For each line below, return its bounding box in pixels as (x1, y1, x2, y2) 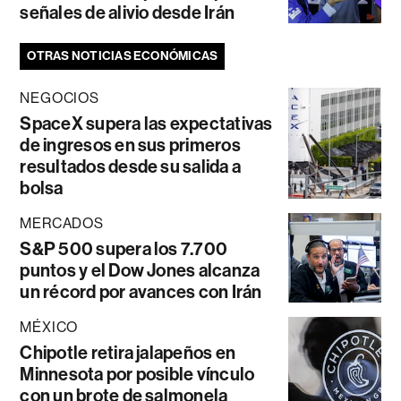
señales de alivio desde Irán (20, 2, 235, 24)
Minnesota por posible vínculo (20, 363, 255, 386)
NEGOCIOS (20, 90, 99, 107)
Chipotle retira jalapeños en (20, 342, 236, 364)
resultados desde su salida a (20, 156, 242, 178)
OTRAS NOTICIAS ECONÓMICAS (27, 48, 218, 64)
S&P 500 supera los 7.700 (20, 238, 228, 260)
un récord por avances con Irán (20, 281, 262, 303)
